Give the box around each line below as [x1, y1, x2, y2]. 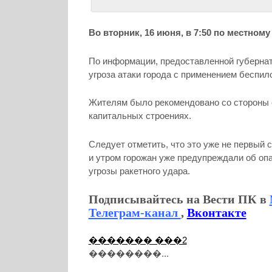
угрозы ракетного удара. [88, 165, 190, 176]
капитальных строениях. [88, 110, 191, 121]
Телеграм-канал [88, 205, 181, 219]
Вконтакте [186, 205, 246, 219]
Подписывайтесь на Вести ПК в [88, 192, 270, 206]
